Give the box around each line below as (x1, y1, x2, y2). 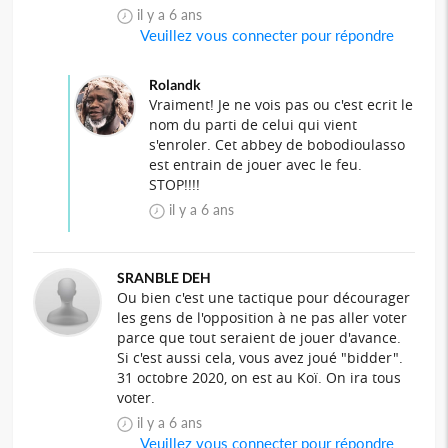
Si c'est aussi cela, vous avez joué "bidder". (117, 347, 404, 367)
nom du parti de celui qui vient (148, 114, 357, 134)
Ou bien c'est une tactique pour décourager (117, 287, 411, 307)
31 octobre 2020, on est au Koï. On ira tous (117, 367, 402, 387)
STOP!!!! (148, 174, 200, 194)
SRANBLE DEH (117, 268, 212, 286)
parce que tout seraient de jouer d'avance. (117, 327, 402, 347)
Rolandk (148, 75, 201, 93)
